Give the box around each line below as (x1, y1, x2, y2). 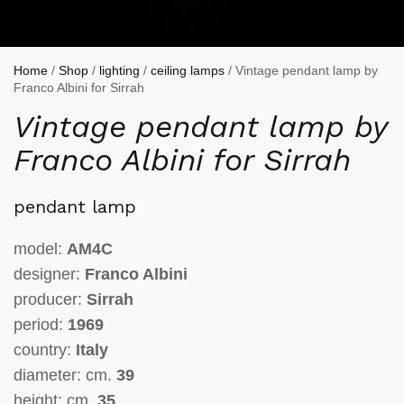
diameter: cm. (14, 366, 116, 384)
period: (14, 316, 68, 334)
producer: (14, 290, 87, 308)
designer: (14, 265, 85, 283)
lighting (99, 63, 140, 78)
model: (14, 240, 67, 258)
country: (14, 341, 76, 359)
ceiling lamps (151, 63, 225, 78)
